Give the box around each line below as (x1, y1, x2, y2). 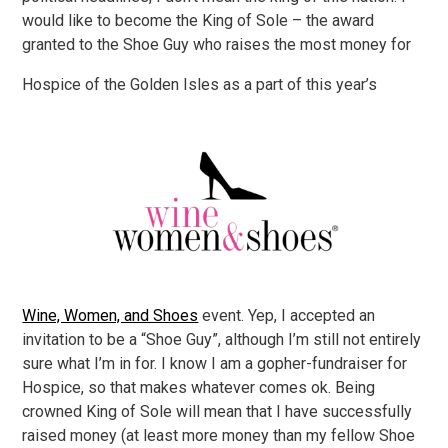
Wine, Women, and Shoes (22, 306, 199, 325)
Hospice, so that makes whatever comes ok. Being (22, 378, 376, 397)
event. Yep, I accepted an (198, 306, 376, 325)
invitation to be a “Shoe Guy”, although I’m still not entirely (22, 330, 422, 349)
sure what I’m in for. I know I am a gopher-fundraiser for (22, 354, 408, 373)
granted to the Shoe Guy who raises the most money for (22, 35, 412, 54)
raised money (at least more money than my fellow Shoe (22, 426, 416, 445)
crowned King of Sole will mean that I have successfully (22, 402, 413, 421)
